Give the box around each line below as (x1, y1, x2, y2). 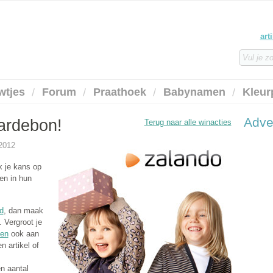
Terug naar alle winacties (144, 118, 232, 127)
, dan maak (3, 206, 43, 216)
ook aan (8, 229, 39, 239)
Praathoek (93, 86, 146, 98)
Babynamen (163, 86, 225, 98)
